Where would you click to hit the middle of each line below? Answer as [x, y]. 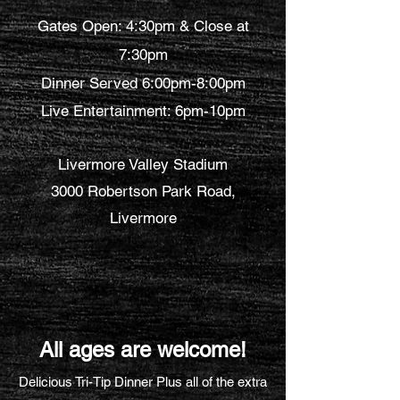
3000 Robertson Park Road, [143, 191]
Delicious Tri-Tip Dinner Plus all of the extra [143, 382]
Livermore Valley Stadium [143, 164]
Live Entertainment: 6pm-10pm [143, 111]
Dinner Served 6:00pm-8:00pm [143, 83]
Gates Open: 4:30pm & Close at [143, 26]
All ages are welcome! [143, 350]
